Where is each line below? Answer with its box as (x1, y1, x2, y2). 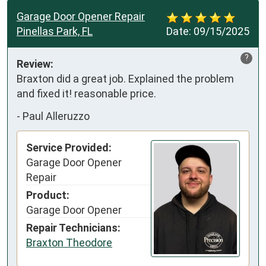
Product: (26, 189, 69, 202)
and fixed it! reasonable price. (17, 87, 156, 100)
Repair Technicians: (26, 221, 121, 235)
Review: (17, 58, 53, 71)
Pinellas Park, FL (17, 25, 93, 38)
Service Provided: (26, 141, 112, 154)
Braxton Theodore (26, 236, 112, 249)
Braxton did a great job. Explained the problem (17, 72, 234, 85)
